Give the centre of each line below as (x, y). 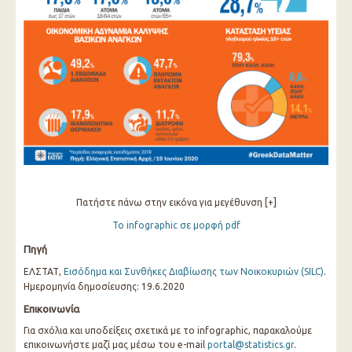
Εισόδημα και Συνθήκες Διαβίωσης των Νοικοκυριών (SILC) (194, 271)
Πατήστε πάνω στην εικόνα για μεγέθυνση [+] (176, 202)
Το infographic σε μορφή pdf (176, 225)
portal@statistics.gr (251, 345)
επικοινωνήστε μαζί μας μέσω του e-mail (115, 345)
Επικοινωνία (51, 309)
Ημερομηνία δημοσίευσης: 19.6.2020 (104, 286)
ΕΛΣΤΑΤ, (44, 271)
